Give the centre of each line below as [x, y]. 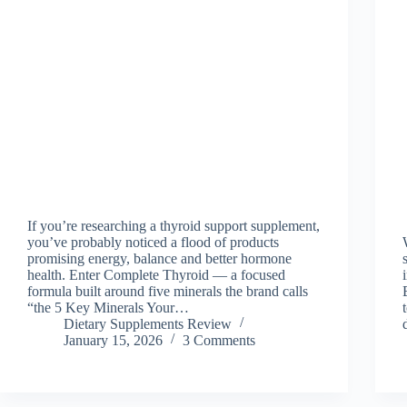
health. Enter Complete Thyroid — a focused [156, 274]
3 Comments [219, 340]
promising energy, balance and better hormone [159, 258]
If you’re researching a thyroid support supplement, [174, 225]
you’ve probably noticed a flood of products [153, 242]
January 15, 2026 [113, 340]
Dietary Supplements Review [148, 323]
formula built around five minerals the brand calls [168, 291]
